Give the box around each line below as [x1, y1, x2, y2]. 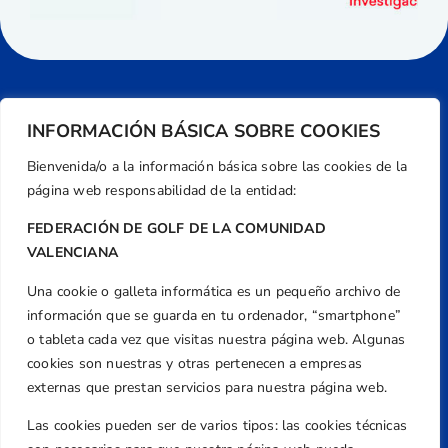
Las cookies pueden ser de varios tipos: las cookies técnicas [27, 416, 408, 436]
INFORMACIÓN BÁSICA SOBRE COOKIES [27, 119, 381, 144]
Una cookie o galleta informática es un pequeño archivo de [27, 281, 401, 301]
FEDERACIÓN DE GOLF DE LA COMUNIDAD [27, 219, 326, 239]
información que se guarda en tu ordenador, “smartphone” [27, 305, 402, 325]
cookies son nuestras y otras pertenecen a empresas [27, 353, 363, 373]
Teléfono [198, 407, 250, 424]
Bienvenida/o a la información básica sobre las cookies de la [27, 157, 408, 177]
